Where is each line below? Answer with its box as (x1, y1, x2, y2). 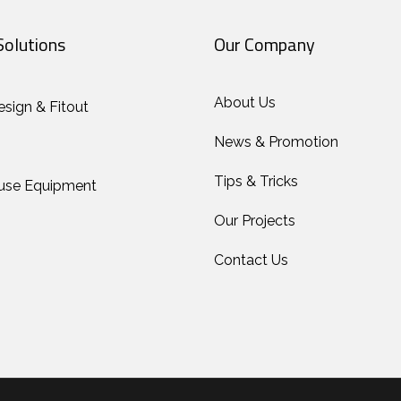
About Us (214, 93, 276, 111)
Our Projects (214, 211, 295, 229)
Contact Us (214, 251, 288, 269)
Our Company (214, 30, 315, 58)
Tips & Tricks (214, 172, 298, 190)
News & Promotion (214, 132, 338, 150)
